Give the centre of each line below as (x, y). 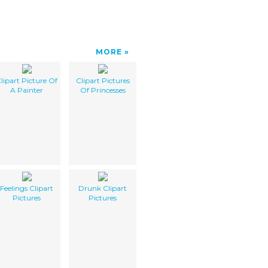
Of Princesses (103, 90)
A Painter (27, 90)
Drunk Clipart (103, 188)
